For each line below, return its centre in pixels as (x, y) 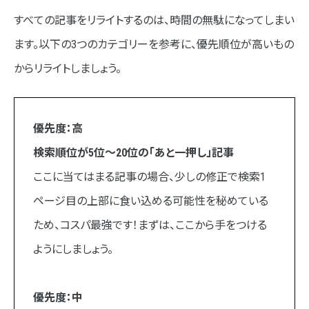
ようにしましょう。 (73, 250)
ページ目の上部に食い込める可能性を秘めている (150, 201)
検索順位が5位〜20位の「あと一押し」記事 (133, 153)
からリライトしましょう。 (68, 69)
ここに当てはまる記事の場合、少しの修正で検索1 (149, 177)
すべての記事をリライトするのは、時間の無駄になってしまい (154, 21)
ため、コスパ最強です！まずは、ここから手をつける (150, 226)
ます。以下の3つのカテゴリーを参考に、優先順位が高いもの (154, 45)
